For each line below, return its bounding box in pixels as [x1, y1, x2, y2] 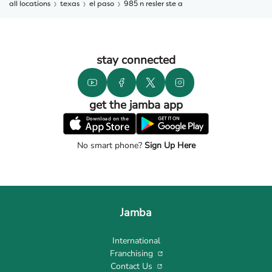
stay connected [97, 52, 175, 68]
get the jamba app [89, 97, 183, 113]
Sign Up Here [141, 140, 195, 151]
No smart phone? [76, 140, 142, 151]
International [112, 235, 160, 246]
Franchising [109, 248, 153, 259]
